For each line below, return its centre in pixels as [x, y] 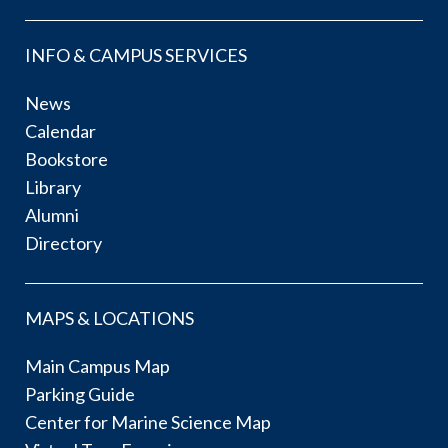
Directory [63, 242]
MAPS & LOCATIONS [109, 317]
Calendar [60, 130]
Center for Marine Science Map [148, 421]
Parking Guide [80, 393]
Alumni [52, 214]
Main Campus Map [97, 365]
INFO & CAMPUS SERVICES [136, 54]
